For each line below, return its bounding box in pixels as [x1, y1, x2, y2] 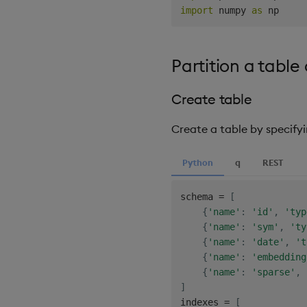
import [180, 4, 213, 16]
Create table [171, 90, 252, 108]
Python [182, 156, 213, 168]
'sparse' [251, 266, 295, 278]
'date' [251, 236, 284, 247]
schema [180, 191, 219, 202]
